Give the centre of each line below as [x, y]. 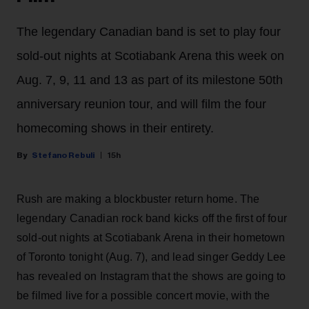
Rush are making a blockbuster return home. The [138, 199]
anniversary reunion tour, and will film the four [141, 104]
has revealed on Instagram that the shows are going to [151, 276]
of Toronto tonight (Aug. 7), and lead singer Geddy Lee [151, 257]
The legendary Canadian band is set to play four [149, 31]
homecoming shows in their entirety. [115, 128]
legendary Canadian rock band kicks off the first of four [152, 218]
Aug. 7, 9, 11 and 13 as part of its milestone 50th [150, 80]
